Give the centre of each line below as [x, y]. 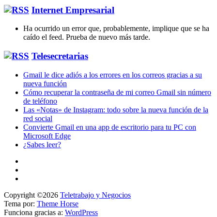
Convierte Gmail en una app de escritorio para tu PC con [110, 127]
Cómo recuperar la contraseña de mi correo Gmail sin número [117, 92]
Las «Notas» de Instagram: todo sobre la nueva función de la [116, 109]
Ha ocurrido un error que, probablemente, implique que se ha [116, 29]
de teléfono [40, 101]
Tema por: [20, 203]
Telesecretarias [60, 56]
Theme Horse [58, 203]
